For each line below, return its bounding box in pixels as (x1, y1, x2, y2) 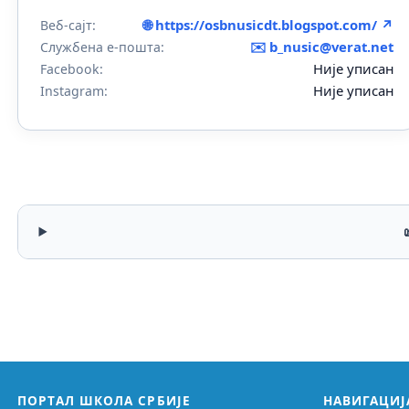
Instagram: (40, 82, 109, 100)
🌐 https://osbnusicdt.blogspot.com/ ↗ (143, 16, 394, 35)
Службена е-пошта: (40, 38, 165, 57)
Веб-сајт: (40, 16, 97, 35)
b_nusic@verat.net (269, 37, 394, 57)
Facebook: (40, 60, 104, 79)
